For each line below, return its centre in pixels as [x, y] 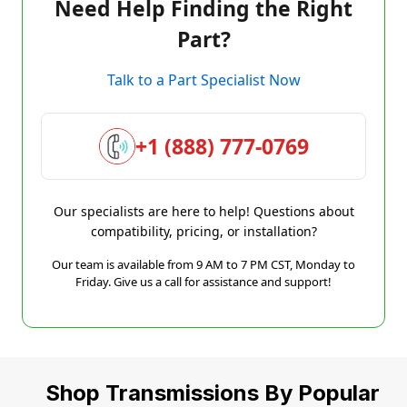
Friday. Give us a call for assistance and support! [203, 281]
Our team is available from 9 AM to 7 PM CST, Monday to [203, 264]
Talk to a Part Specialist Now [203, 79]
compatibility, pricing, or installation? [203, 231]
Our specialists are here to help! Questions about [203, 211]
